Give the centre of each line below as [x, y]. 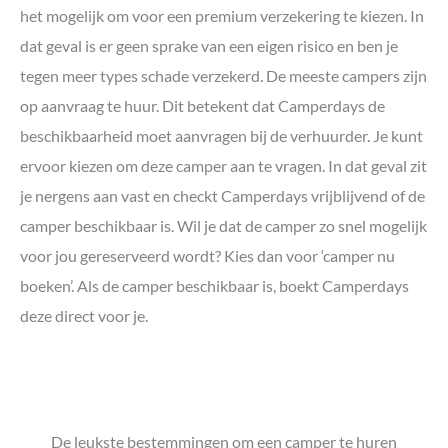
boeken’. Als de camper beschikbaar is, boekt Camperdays [214, 285]
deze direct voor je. [84, 315]
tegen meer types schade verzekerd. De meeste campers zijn [223, 75]
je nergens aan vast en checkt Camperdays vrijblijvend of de [222, 195]
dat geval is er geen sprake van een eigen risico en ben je [209, 45]
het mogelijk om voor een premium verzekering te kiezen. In [222, 15]
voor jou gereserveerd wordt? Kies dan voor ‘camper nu [207, 255]
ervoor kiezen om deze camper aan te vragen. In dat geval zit [223, 165]
